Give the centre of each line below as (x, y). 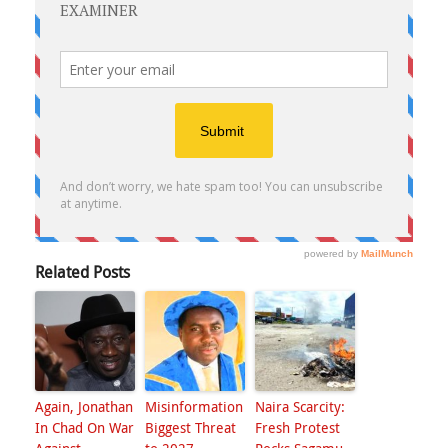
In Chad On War (84, 427)
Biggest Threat (190, 427)
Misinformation (194, 406)
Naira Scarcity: (300, 406)
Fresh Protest (297, 427)
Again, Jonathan (84, 406)
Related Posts (82, 272)
